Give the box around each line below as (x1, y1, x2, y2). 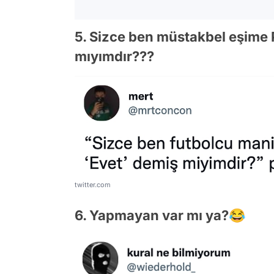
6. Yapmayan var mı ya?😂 (75, 207, 245, 224)
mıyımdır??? (75, 48, 154, 64)
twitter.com (75, 180, 111, 190)
